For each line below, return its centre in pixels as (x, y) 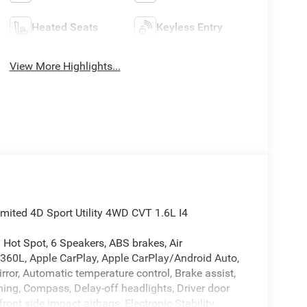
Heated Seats (64, 27)
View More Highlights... (65, 66)
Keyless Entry (190, 27)
